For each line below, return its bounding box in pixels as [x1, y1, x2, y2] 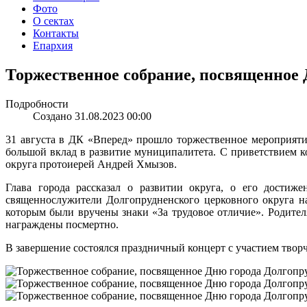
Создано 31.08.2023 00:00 [33, 110, 151, 122]
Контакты [33, 27, 79, 39]
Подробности [5, 97, 69, 110]
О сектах [33, 15, 74, 27]
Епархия [33, 40, 73, 51]
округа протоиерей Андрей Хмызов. [5, 158, 177, 170]
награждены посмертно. [5, 218, 119, 230]
